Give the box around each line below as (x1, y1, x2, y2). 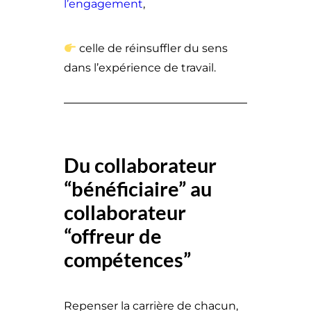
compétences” (64, 247, 191, 271)
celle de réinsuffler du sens (76, 42, 228, 55)
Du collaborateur (64, 153, 217, 177)
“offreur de (64, 224, 162, 248)
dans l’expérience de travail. (64, 61, 216, 74)
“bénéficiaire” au (64, 176, 212, 201)
